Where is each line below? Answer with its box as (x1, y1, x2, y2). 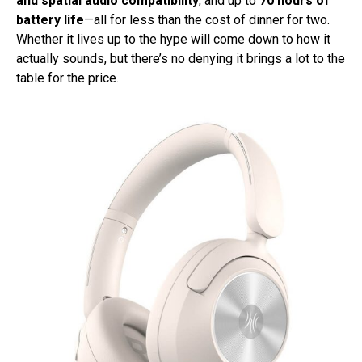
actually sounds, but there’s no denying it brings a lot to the (16, 51, 345, 67)
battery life (16, 12, 84, 28)
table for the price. (16, 70, 119, 86)
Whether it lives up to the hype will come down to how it (16, 32, 330, 48)
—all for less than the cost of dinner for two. (84, 12, 330, 28)
